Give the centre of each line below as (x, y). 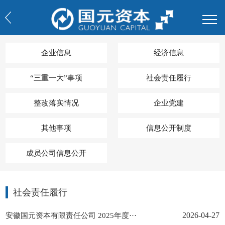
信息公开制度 (168, 128)
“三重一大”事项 (56, 78)
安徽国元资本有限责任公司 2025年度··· (71, 215)
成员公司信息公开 (56, 153)
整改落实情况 (56, 103)
